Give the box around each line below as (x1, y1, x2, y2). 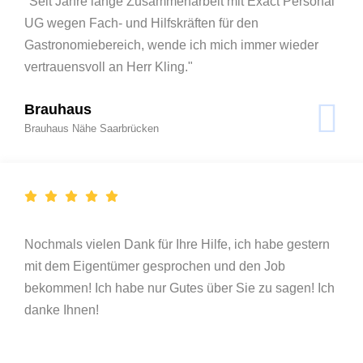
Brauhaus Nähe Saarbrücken (24, 122, 159, 135)
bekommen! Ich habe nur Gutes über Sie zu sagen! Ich (24, 280, 335, 295)
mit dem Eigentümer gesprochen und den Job (24, 258, 285, 273)
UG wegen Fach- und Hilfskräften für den (24, 15, 258, 30)
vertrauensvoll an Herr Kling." (24, 59, 193, 74)
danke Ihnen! (24, 302, 99, 317)
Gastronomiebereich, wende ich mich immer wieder (24, 37, 318, 52)
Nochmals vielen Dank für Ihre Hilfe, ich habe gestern (24, 237, 330, 251)
